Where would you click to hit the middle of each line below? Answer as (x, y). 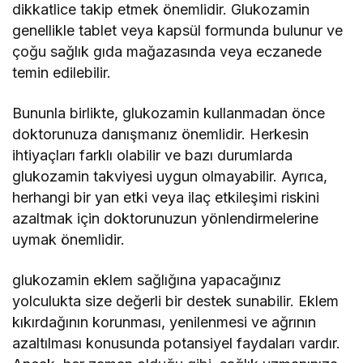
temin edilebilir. (62, 73)
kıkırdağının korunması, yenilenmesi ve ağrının (164, 322)
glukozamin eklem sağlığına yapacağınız (147, 280)
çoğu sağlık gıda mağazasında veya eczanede (167, 52)
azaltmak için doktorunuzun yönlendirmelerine (166, 219)
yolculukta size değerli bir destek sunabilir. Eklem (176, 301)
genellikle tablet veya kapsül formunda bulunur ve (178, 31)
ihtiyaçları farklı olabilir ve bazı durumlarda (153, 156)
